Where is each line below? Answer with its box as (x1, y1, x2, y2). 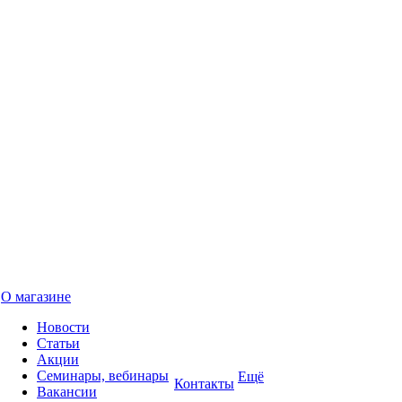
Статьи (37, 336, 80, 351)
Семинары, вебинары (37, 368, 169, 383)
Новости (37, 319, 90, 335)
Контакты (174, 376, 234, 391)
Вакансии (37, 384, 97, 399)
